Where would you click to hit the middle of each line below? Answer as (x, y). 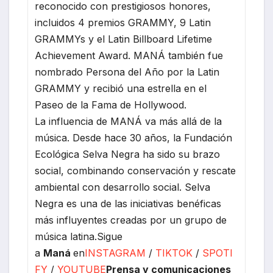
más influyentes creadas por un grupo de (131, 220)
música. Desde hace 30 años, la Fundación (134, 138)
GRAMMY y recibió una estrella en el (121, 89)
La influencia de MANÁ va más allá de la (129, 122)
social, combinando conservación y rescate (136, 171)
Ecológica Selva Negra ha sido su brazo (128, 154)
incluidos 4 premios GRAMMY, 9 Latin (123, 23)
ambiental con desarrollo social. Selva (123, 187)
